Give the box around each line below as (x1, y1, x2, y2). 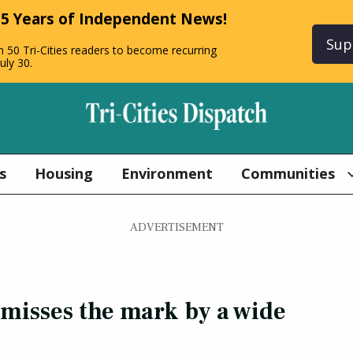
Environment (121, 164, 213, 184)
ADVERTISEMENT (129, 219, 224, 235)
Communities (240, 164, 335, 184)
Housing (34, 164, 93, 184)
